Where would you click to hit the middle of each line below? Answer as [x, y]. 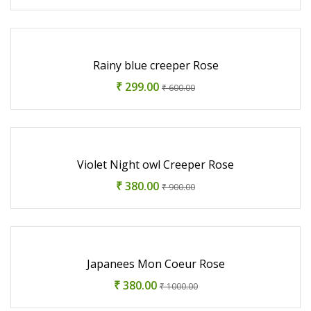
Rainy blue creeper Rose [155, 65]
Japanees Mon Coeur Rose [155, 263]
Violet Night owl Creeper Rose [155, 164]
